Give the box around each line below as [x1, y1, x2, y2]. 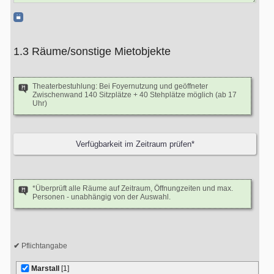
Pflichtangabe [20, 242, 67, 250]
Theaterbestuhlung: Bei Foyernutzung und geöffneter [32, 82, 208, 91]
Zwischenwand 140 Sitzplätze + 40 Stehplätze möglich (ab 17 [32, 91, 237, 99]
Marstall [31, 264, 61, 273]
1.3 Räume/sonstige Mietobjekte [32, 45, 171, 57]
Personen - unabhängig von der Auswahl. [32, 193, 171, 201]
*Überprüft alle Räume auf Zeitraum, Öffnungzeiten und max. [32, 184, 233, 193]
